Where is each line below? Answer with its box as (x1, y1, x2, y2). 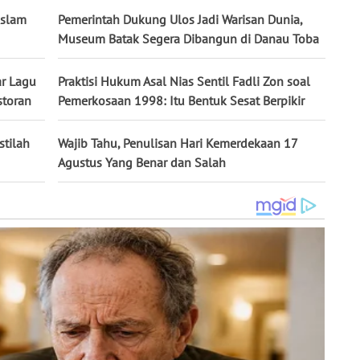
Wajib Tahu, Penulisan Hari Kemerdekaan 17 (58, 135, 297, 152)
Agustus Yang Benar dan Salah (58, 154, 226, 171)
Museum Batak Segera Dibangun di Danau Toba (58, 31, 319, 47)
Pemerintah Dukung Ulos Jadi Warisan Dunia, (58, 11, 302, 28)
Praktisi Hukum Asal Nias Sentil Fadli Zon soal (58, 73, 310, 90)
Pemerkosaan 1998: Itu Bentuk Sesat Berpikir (58, 92, 305, 109)
